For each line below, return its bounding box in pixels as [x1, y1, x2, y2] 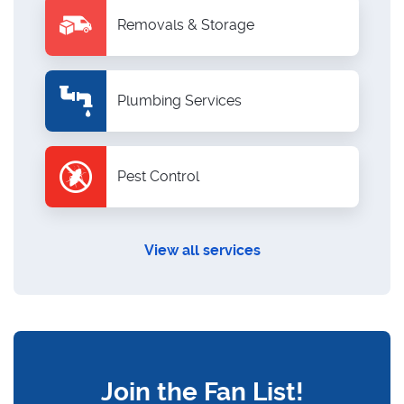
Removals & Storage [117, 16, 254, 34]
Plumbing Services [117, 92, 242, 110]
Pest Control [117, 168, 199, 186]
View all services [143, 242, 261, 260]
